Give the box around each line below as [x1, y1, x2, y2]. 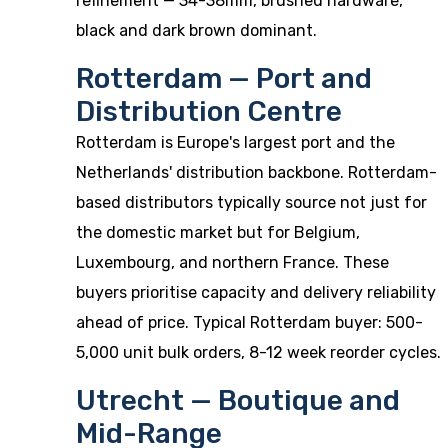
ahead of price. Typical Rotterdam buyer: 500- [76, 313, 423, 332]
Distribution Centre [76, 95, 342, 128]
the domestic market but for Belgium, [76, 223, 360, 242]
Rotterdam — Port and [76, 62, 372, 95]
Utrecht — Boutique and [76, 384, 400, 417]
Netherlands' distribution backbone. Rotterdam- [76, 163, 437, 182]
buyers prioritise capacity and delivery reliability [76, 283, 436, 302]
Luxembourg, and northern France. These [76, 253, 389, 272]
